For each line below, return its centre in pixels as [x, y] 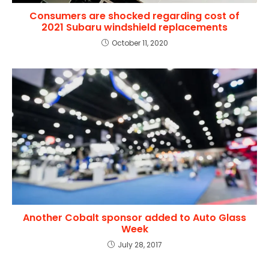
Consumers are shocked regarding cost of [134, 16]
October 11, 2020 [140, 43]
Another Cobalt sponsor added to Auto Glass [134, 217]
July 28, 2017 [140, 244]
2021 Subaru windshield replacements [134, 27]
